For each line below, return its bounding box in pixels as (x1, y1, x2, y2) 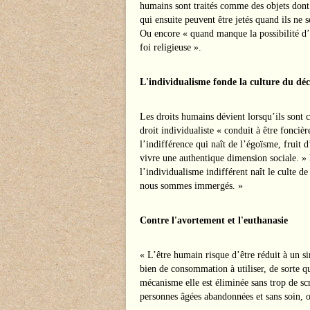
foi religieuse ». (140, 42, 201, 53)
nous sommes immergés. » (140, 181, 243, 191)
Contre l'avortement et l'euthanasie (140, 215, 288, 226)
